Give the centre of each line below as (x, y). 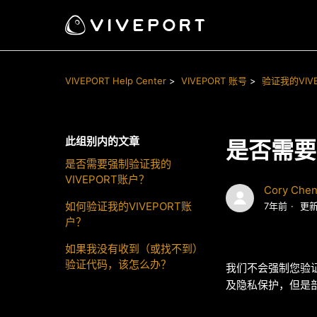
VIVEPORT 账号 (214, 80)
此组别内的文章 (102, 141)
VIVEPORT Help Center (116, 80)
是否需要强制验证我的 (118, 164)
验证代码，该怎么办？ (118, 264)
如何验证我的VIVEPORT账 (128, 206)
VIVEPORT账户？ (107, 179)
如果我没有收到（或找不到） (134, 249)
